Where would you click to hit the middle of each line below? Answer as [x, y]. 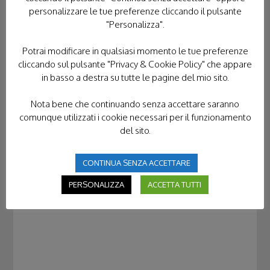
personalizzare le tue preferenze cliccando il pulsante [135, 11]
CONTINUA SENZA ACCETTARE [137, 162]
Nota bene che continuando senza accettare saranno [135, 104]
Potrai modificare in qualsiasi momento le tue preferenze [135, 51]
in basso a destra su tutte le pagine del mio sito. [135, 77]
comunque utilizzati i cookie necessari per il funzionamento [135, 117]
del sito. [135, 130]
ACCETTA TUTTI [174, 184]
